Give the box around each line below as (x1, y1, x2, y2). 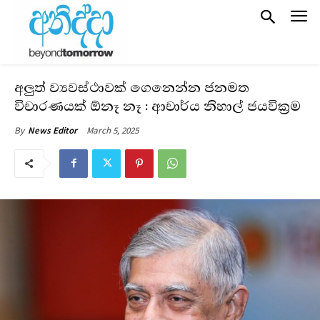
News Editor (28, 124, 77, 136)
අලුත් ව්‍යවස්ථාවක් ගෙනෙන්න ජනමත (14, 77, 249, 98)
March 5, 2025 (86, 124, 139, 136)
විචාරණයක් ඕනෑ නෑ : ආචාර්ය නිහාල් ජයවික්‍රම (14, 96, 301, 116)
